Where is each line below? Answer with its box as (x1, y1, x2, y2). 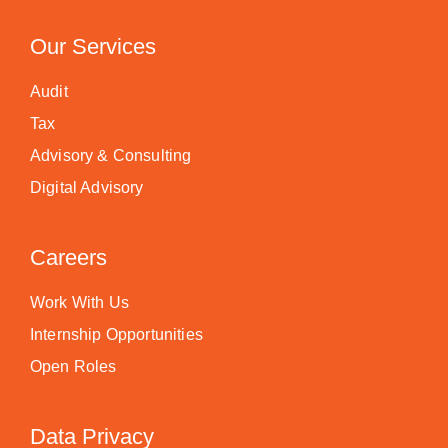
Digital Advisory (30, 179, 144, 196)
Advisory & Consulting (30, 147, 192, 164)
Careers (30, 245, 107, 270)
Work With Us (30, 294, 129, 311)
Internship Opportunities (30, 326, 203, 343)
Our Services (30, 34, 156, 59)
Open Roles (30, 358, 117, 375)
